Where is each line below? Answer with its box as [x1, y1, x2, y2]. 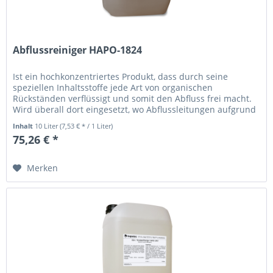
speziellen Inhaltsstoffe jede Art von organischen [13, 82, 213, 94]
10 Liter [35, 121, 60, 131]
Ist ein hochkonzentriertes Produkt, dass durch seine [13, 71, 229, 83]
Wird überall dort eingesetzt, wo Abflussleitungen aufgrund [13, 104, 257, 116]
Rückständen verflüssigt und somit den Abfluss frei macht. [13, 93, 252, 105]
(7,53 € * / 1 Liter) [60, 121, 113, 131]
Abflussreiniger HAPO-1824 [13, 43, 143, 57]
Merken [27, 162, 58, 174]
